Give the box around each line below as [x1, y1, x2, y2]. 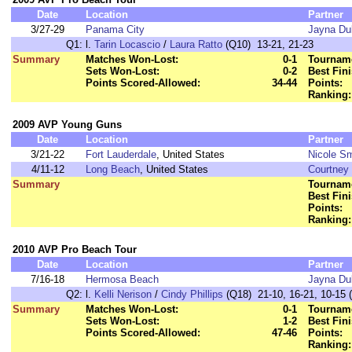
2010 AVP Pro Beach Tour [13, 244, 137, 255]
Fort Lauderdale [86, 148, 156, 160]
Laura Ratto [170, 38, 222, 50]
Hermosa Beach [86, 273, 159, 285]
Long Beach [86, 163, 140, 175]
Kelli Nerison [94, 288, 152, 300]
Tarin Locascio [94, 38, 160, 50]
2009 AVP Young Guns [13, 119, 122, 130]
